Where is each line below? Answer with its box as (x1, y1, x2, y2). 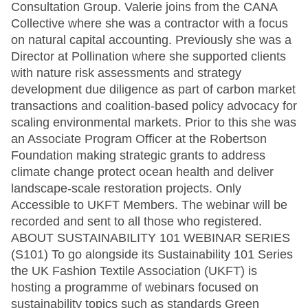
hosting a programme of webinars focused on (11, 280, 258, 294)
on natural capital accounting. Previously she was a (11, 33, 291, 47)
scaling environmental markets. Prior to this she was (11, 115, 296, 129)
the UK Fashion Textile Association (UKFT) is (11, 264, 257, 278)
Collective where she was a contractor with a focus (11, 16, 288, 30)
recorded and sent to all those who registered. (11, 214, 262, 228)
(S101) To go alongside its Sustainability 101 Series (11, 247, 293, 261)
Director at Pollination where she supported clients (11, 49, 286, 63)
